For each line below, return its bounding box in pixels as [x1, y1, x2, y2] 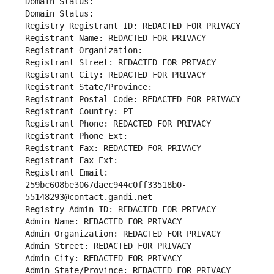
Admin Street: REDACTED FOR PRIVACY [25, 241, 191, 251]
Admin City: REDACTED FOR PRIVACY [25, 253, 182, 264]
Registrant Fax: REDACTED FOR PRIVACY [25, 143, 201, 154]
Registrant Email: [25, 168, 108, 178]
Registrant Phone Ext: [25, 131, 128, 141]
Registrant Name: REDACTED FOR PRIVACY [25, 33, 206, 43]
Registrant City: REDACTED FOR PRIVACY [25, 70, 206, 80]
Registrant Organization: [25, 45, 147, 56]
